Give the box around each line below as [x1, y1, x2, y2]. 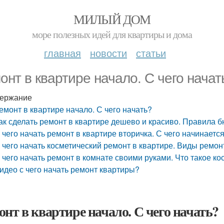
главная [44, 45, 81, 60]
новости [90, 45, 127, 60]
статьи [136, 45, 166, 60]
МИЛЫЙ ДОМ [73, 10, 150, 27]
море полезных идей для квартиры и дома [32, 27, 192, 41]
